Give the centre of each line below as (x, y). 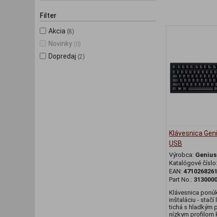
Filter (48, 15)
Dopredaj (62, 56)
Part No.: (181, 180)
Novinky (60, 44)
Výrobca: (182, 155)
